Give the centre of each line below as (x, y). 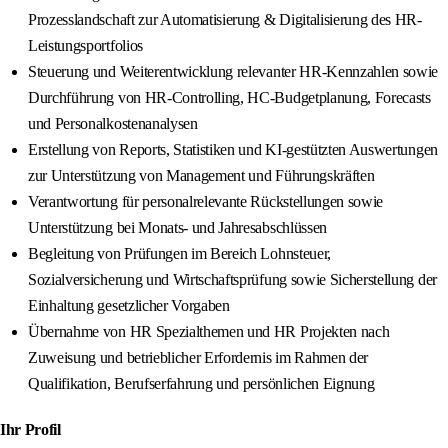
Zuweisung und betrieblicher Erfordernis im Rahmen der (198, 358)
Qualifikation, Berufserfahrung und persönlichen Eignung (201, 384)
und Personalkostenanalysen (113, 124)
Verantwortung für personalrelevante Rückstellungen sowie (206, 202)
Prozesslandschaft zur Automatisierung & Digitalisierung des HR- (225, 20)
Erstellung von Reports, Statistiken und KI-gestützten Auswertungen (233, 150)
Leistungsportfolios (85, 46)
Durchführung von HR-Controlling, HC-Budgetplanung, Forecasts (229, 98)
